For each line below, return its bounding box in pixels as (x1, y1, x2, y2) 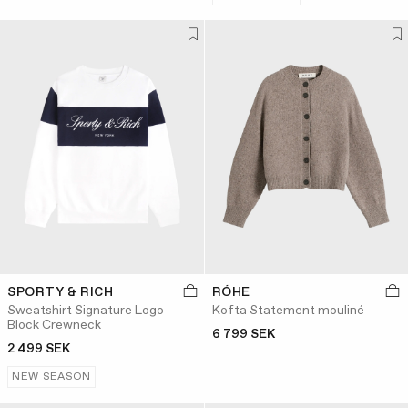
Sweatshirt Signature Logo (7, 302, 164, 319)
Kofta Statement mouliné (211, 302, 364, 319)
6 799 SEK (211, 326, 275, 342)
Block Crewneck (7, 317, 101, 333)
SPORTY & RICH (7, 284, 114, 301)
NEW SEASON (12, 370, 92, 384)
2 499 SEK (7, 341, 70, 357)
